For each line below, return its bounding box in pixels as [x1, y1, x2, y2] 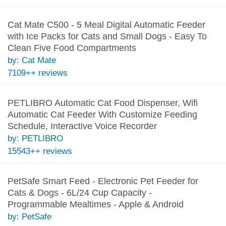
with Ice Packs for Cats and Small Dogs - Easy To [7, 31, 207, 41]
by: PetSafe [7, 211, 51, 221]
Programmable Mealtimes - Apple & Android [7, 199, 184, 209]
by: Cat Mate [7, 55, 56, 65]
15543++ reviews [7, 146, 72, 156]
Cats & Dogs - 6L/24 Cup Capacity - [7, 187, 152, 198]
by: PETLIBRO [7, 133, 63, 143]
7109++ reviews [7, 68, 68, 78]
